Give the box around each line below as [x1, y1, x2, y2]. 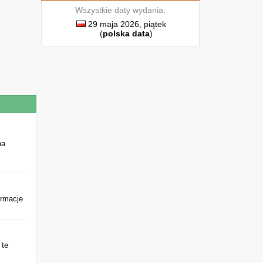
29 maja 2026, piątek [85, 19, 166, 29]
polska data [103, 29, 150, 38]
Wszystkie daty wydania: [75, 5, 166, 15]
